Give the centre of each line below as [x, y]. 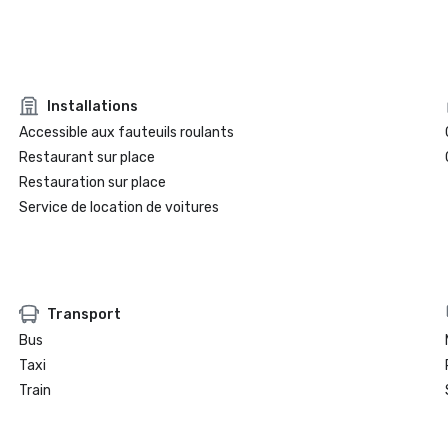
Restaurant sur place [86, 157]
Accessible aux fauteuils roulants [126, 132]
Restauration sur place [92, 182]
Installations [92, 106]
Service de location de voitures [118, 207]
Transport [83, 314]
